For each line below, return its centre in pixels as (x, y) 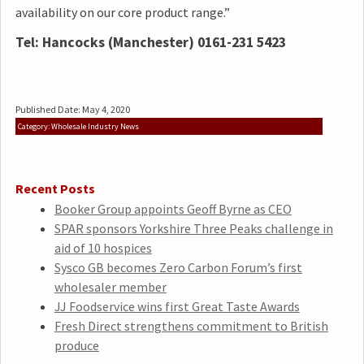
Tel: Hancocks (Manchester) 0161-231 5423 (150, 43)
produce (76, 346)
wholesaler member (110, 287)
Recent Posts (55, 189)
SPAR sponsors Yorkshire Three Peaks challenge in (193, 229)
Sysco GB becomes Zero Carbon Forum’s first (178, 268)
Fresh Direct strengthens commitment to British (191, 326)
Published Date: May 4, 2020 (72, 110)
